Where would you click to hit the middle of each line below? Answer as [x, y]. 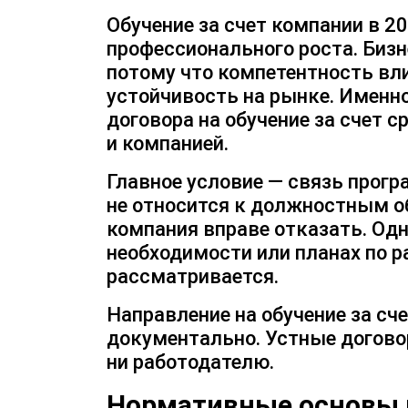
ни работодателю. [190, 362]
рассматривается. [193, 276]
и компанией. [168, 143]
